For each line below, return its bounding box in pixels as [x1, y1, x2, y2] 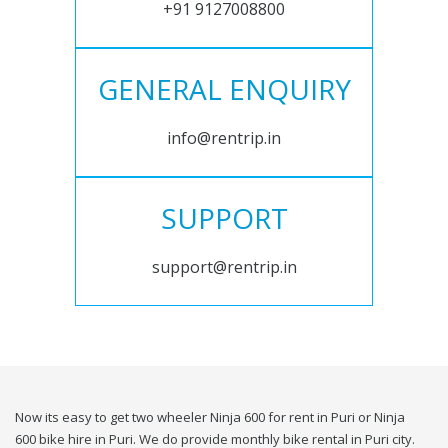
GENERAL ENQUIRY [97, 70, 351, 109]
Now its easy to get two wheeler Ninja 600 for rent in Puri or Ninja [15, 408, 405, 427]
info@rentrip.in [167, 127, 281, 150]
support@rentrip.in [151, 256, 297, 279]
